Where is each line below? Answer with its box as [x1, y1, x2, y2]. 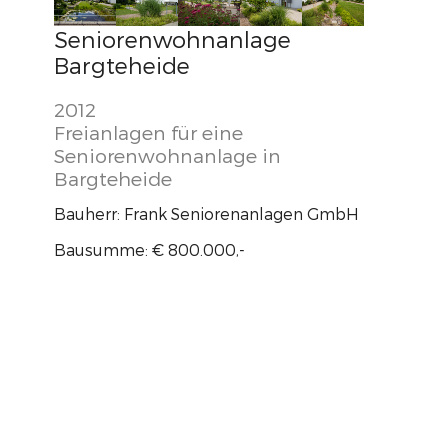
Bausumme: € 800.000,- [54, 239, 245, 259]
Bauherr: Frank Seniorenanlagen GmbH [54, 203, 359, 223]
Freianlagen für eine [54, 120, 243, 144]
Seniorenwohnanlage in [54, 143, 281, 167]
